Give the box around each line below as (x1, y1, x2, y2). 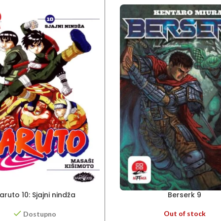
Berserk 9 (168, 190, 202, 200)
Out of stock (163, 209, 206, 218)
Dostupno (23, 210, 57, 219)
